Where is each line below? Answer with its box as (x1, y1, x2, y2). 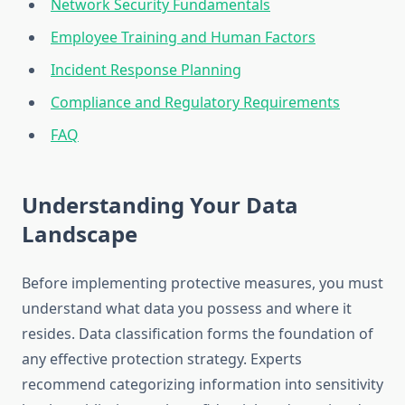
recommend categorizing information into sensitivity (22, 374, 383, 395)
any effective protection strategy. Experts (22, 349, 302, 370)
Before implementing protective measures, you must (22, 273, 383, 294)
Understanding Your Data (22, 190, 298, 221)
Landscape (22, 219, 137, 250)
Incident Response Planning (51, 60, 241, 80)
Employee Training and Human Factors (51, 27, 316, 48)
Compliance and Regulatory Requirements (51, 92, 340, 113)
